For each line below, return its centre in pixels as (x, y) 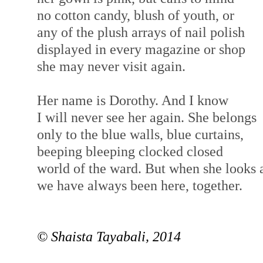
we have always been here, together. (141, 186)
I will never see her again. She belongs (148, 117)
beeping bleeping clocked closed (130, 151)
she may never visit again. (111, 66)
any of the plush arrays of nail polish (141, 32)
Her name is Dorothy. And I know (132, 100)
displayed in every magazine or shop (141, 49)
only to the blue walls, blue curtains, (140, 134)
